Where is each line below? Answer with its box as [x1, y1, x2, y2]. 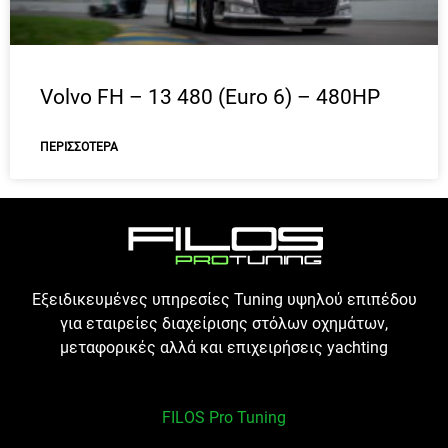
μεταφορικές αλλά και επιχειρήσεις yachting [60, 339, 388, 358]
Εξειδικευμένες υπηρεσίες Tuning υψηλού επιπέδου [31, 291, 417, 310]
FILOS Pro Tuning [162, 409, 286, 428]
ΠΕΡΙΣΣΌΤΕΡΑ [40, 139, 118, 154]
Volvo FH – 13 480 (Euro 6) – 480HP [40, 84, 380, 109]
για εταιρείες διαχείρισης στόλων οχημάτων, [60, 315, 388, 334]
